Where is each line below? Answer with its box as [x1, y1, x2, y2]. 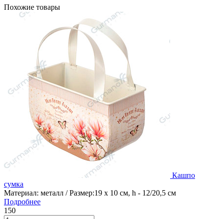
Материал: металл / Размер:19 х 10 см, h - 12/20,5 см [4, 188, 176, 197]
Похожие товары [4, 2, 60, 11]
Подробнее [4, 197, 41, 206]
